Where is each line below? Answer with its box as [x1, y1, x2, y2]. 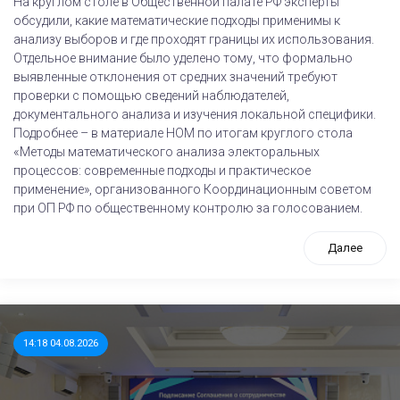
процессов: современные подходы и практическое [13, 163, 311, 178]
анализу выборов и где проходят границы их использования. [13, 32, 374, 46]
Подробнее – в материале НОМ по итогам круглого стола [13, 126, 353, 140]
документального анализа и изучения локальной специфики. [13, 107, 376, 121]
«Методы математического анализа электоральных [13, 145, 320, 159]
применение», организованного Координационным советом [13, 182, 371, 196]
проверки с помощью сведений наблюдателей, [13, 88, 289, 103]
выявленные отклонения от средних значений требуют [13, 70, 337, 84]
